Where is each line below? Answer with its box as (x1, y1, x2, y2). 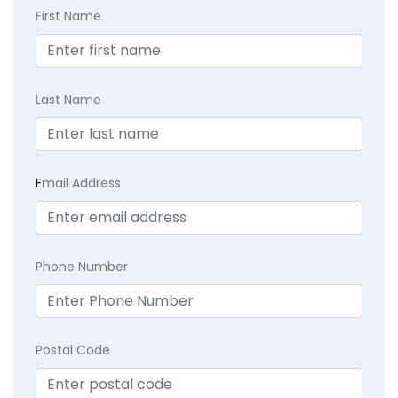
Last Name (36, 90, 101, 108)
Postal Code (36, 340, 110, 359)
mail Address (42, 173, 121, 192)
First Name (36, 6, 101, 25)
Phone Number (36, 257, 128, 275)
